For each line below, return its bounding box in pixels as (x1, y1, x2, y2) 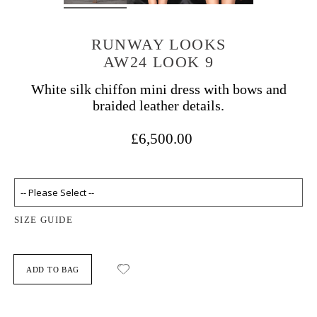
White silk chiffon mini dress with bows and (30, 81, 287, 97)
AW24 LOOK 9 (103, 53, 214, 71)
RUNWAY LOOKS (91, 35, 226, 53)
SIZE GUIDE (14, 214, 73, 225)
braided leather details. (93, 98, 224, 113)
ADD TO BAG (26, 265, 79, 275)
